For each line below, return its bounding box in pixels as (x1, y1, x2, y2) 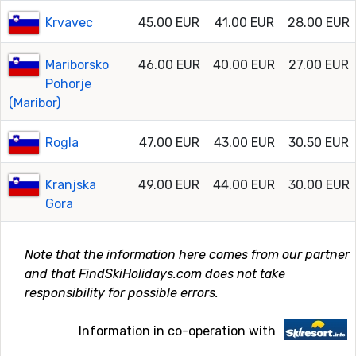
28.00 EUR (288, 14, 350, 30)
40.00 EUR (213, 56, 275, 72)
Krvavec (45, 14, 94, 30)
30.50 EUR (288, 134, 349, 150)
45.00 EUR (138, 14, 199, 30)
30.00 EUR (288, 176, 350, 192)
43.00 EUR (213, 134, 275, 150)
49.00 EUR (138, 176, 199, 192)
